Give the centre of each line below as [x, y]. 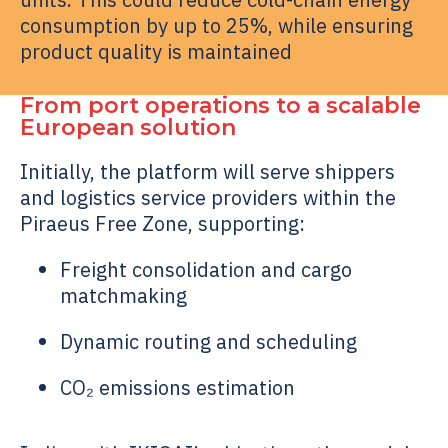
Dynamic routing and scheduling [208, 341]
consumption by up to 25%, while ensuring [216, 25]
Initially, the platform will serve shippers [207, 171]
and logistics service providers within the [208, 197]
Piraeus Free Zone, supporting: [162, 223]
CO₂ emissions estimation [177, 387]
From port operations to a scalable [220, 105]
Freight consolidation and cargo [206, 269]
